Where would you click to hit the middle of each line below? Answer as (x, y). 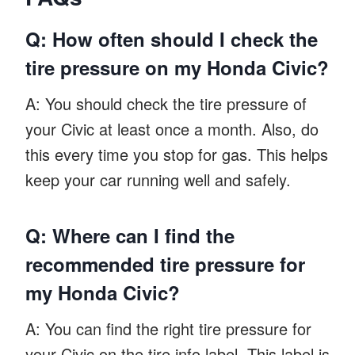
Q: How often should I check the (172, 38)
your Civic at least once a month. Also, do (172, 128)
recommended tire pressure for (165, 263)
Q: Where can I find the (130, 235)
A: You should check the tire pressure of (166, 103)
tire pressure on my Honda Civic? (177, 67)
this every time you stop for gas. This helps (177, 154)
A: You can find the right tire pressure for (168, 328)
